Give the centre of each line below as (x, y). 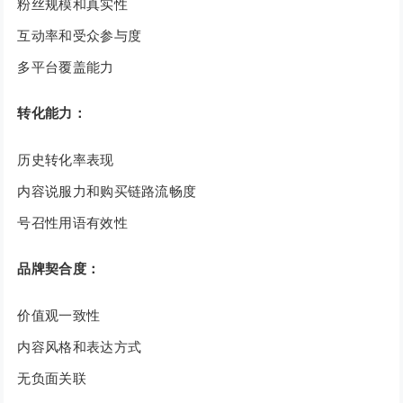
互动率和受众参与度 (80, 36)
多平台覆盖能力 (66, 67)
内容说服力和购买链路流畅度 (107, 192)
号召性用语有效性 (72, 223)
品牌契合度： (59, 269)
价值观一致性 (59, 316)
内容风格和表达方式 (80, 347)
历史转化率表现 (66, 160)
